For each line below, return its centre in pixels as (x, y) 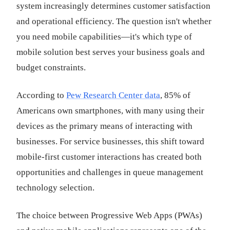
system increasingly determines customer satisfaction (113, 6)
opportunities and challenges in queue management (110, 172)
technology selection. (55, 188)
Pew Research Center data (113, 95)
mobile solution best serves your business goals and (111, 52)
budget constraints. (51, 68)
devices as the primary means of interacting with (104, 126)
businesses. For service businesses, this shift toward (110, 141)
